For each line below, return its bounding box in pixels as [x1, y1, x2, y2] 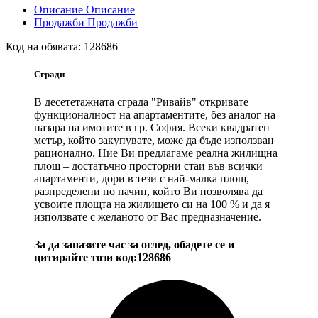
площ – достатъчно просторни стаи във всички [34, 160, 263, 172]
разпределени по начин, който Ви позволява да [34, 185, 263, 198]
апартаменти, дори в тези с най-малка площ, [34, 172, 249, 185]
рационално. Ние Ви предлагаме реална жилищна [34, 147, 278, 160]
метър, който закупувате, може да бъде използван [34, 134, 274, 147]
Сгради [34, 68, 65, 79]
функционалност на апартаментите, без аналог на [34, 109, 275, 121]
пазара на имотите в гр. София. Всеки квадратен [34, 121, 270, 134]
